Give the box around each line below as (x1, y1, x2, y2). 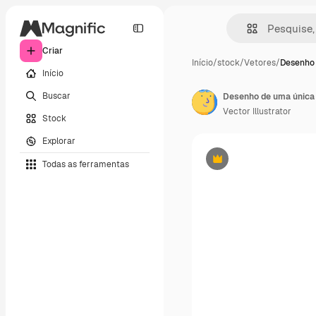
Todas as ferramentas (42, 158, 129, 170)
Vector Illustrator (223, 106, 291, 117)
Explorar (42, 135, 75, 147)
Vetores (244, 57, 276, 68)
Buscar (42, 90, 71, 102)
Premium (216, 158, 253, 170)
